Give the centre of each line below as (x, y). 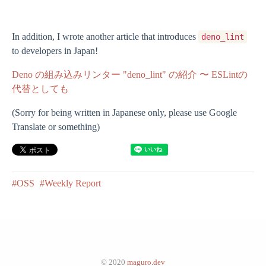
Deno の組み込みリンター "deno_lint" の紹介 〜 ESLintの (130, 75)
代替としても (40, 89)
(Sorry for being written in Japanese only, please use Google (124, 113)
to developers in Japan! (55, 51)
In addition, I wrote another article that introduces (105, 37)
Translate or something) (56, 127)
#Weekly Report (70, 183)
